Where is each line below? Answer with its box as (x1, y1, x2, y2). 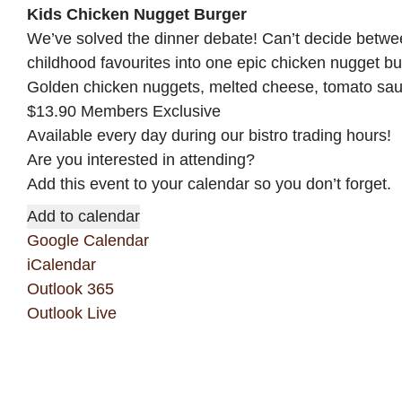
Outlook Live (27, 304, 117, 322)
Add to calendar (27, 207, 140, 225)
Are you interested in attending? (27, 151, 255, 169)
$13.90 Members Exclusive (27, 102, 221, 120)
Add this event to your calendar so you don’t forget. (27, 175, 391, 193)
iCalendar (27, 256, 96, 274)
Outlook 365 (27, 280, 114, 298)
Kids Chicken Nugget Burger (27, 5, 247, 23)
